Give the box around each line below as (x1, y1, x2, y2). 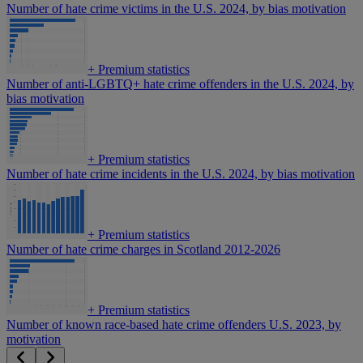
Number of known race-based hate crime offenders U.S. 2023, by (6, 318, 341, 332)
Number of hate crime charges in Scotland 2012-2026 (6, 242, 280, 257)
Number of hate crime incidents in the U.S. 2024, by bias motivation (6, 167, 355, 181)
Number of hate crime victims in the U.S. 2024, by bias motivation (6, 2, 346, 16)
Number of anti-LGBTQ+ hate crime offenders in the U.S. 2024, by (6, 77, 354, 92)
